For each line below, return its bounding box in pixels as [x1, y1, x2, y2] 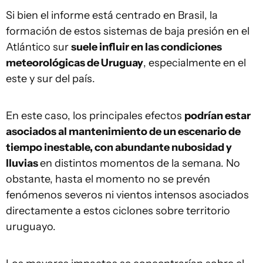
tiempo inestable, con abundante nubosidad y [6, 140, 232, 154]
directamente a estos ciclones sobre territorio [6, 204, 230, 217]
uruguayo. [6, 220, 56, 233]
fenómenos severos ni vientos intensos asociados [6, 188, 249, 201]
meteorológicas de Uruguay [6, 56, 143, 69]
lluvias [6, 156, 40, 170]
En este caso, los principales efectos [6, 109, 184, 122]
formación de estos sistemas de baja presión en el [6, 24, 249, 38]
